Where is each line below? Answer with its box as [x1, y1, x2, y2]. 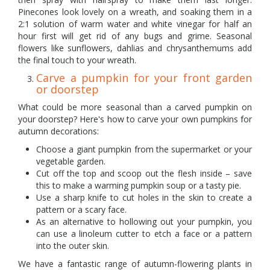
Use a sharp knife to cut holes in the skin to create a [36, 191, 252, 203]
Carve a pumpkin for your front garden [36, 70, 252, 85]
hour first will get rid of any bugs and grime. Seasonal [18, 30, 252, 42]
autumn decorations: [18, 125, 99, 137]
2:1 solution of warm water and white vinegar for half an [18, 17, 252, 30]
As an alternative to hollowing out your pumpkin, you [36, 215, 252, 227]
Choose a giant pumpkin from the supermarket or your [36, 143, 252, 155]
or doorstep [36, 81, 99, 96]
